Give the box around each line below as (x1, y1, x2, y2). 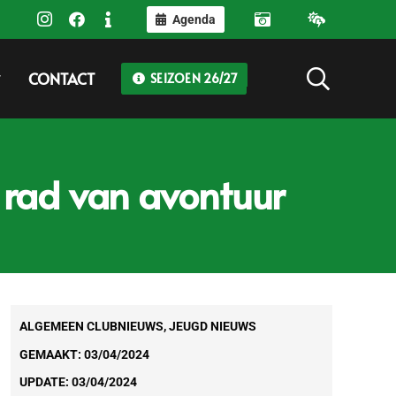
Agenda (171, 12, 216, 27)
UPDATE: (19, 375, 72, 390)
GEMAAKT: (19, 346, 84, 362)
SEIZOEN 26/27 (147, 70, 238, 87)
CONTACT (27, 68, 95, 89)
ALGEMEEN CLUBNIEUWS (19, 319, 164, 333)
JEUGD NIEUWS (168, 319, 256, 333)
